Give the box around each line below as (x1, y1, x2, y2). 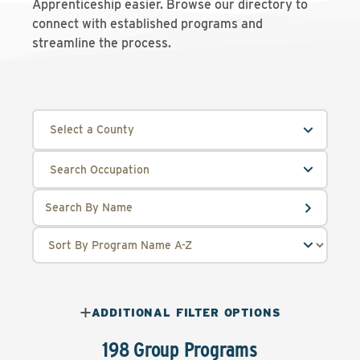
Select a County (50, 123, 134, 136)
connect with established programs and (32, 16, 263, 31)
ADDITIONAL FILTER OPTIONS (91, 306, 281, 319)
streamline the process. (32, 35, 171, 51)
